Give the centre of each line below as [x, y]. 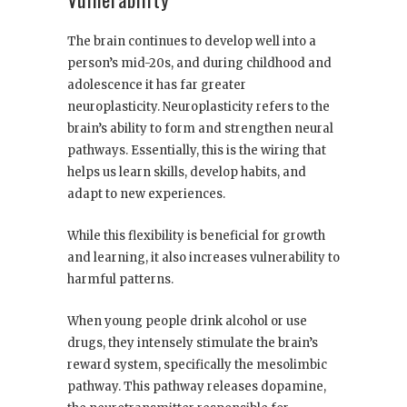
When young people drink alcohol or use [187, 322]
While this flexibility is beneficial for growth [196, 236]
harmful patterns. [120, 280]
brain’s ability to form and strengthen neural [200, 129]
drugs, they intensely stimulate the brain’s [193, 343]
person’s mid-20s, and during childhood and [199, 64]
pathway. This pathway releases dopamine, [197, 387]
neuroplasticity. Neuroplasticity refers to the [199, 107]
